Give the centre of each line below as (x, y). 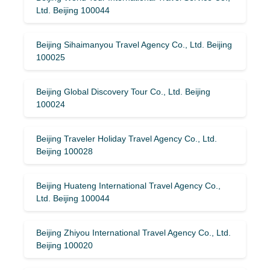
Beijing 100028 (64, 151)
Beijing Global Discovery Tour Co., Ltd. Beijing (123, 91)
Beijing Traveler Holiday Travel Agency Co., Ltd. (127, 138)
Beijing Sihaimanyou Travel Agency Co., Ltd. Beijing (134, 44)
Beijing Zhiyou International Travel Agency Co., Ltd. (133, 232)
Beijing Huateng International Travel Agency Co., (128, 185)
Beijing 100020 (64, 245)
